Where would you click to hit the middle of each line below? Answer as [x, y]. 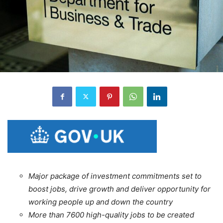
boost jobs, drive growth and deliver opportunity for [119, 189]
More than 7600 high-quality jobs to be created [111, 215]
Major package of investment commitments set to [115, 176]
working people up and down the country [101, 202]
